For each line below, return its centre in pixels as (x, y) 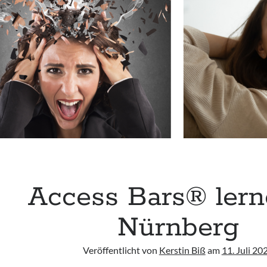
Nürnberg (178, 228)
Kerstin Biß (182, 250)
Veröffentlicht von (121, 250)
